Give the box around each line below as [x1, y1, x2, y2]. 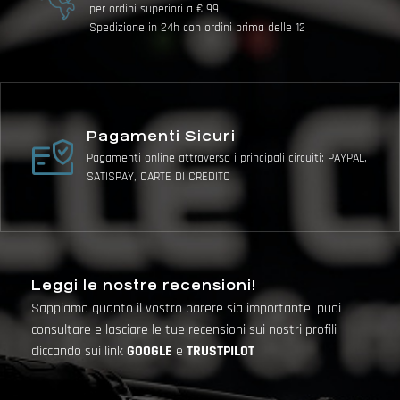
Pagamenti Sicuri [87, 128, 241, 144]
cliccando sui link [31, 341, 127, 361]
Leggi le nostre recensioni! [31, 277, 256, 293]
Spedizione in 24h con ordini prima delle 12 [88, 19, 305, 36]
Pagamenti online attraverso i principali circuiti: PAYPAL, [87, 149, 368, 166]
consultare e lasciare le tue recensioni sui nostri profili [31, 320, 337, 339]
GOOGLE [127, 341, 176, 361]
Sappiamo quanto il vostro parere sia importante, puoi [31, 298, 341, 318]
